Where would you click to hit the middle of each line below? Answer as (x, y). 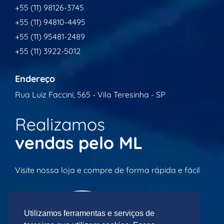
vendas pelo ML (79, 142)
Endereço (35, 78)
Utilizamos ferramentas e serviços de (89, 213)
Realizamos (60, 124)
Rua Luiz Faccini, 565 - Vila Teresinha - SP (90, 94)
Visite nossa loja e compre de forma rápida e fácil (107, 170)
